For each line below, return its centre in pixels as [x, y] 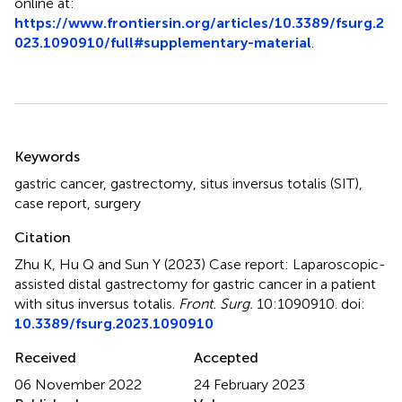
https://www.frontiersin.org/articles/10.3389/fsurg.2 [199, 22]
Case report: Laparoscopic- [297, 264]
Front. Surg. [216, 303]
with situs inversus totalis [93, 303]
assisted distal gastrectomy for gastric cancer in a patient [195, 284]
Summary [61, 144]
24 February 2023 [249, 384]
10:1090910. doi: [309, 303]
